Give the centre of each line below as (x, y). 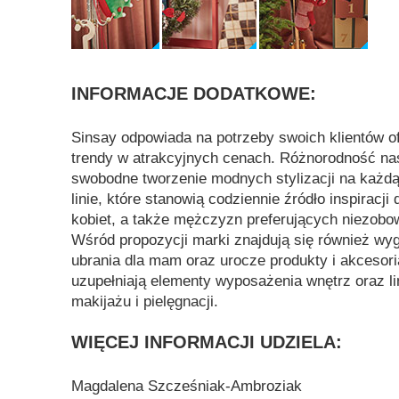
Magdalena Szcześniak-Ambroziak (187, 386)
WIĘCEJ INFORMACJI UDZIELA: (207, 342)
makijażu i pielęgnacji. (145, 301)
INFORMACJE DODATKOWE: (194, 94)
